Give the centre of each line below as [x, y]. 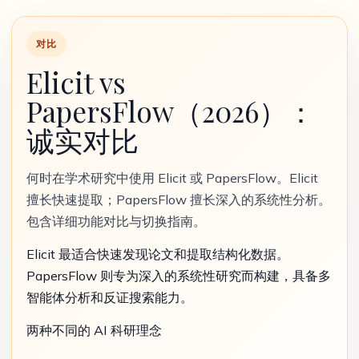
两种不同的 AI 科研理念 [94, 330]
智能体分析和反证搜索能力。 [110, 297]
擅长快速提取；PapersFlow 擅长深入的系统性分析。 [179, 200]
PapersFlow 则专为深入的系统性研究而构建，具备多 [179, 276]
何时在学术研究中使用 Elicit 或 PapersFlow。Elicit [172, 178]
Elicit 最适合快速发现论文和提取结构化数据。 [158, 254]
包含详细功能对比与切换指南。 [116, 221]
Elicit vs [76, 82]
